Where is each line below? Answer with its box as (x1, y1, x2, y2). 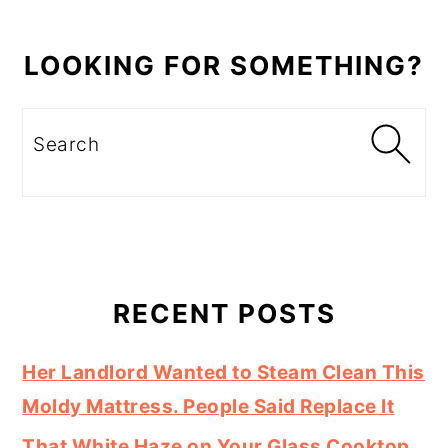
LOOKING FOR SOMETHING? (24, 50, 424, 82)
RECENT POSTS (112, 298, 336, 330)
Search (32, 123, 99, 147)
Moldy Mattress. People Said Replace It (22, 395, 395, 419)
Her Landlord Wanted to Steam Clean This (22, 361, 425, 385)
